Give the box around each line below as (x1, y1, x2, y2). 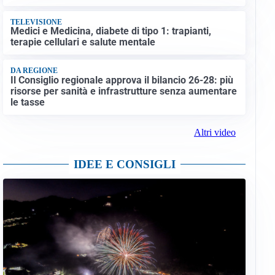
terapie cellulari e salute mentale (10, 36, 155, 48)
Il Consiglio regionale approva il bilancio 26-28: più (10, 74, 233, 86)
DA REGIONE (10, 66, 58, 76)
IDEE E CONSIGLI (73, 158, 176, 171)
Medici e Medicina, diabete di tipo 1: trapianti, (10, 25, 211, 37)
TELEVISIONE (10, 17, 62, 26)
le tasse (10, 96, 45, 108)
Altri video (193, 127, 236, 138)
